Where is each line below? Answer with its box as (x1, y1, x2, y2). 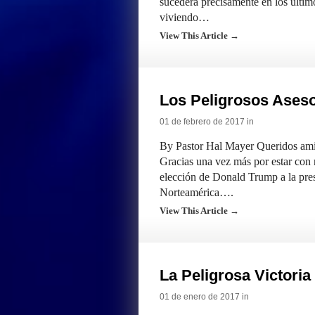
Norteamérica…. (160, 186, 233, 198)
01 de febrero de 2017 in (160, 117, 254, 127)
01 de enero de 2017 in (160, 292, 249, 302)
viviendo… (160, 11, 210, 23)
